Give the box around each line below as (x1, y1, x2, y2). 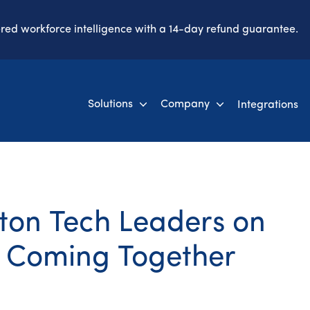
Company (160, 98, 210, 110)
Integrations (237, 99, 298, 111)
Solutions (87, 98, 133, 110)
